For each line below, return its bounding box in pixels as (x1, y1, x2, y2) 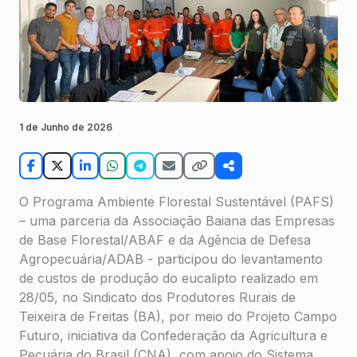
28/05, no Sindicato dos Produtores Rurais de (19, 289, 296, 306)
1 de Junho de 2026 (19, 121, 112, 134)
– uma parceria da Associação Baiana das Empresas (19, 213, 335, 229)
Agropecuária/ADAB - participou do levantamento (19, 251, 323, 268)
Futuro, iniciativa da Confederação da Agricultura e (19, 328, 328, 344)
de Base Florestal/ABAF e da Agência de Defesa (19, 232, 311, 249)
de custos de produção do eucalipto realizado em (19, 270, 318, 287)
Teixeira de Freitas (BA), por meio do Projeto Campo (19, 308, 337, 325)
